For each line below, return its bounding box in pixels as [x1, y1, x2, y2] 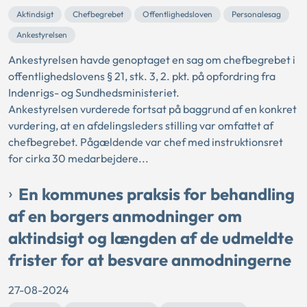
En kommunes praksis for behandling [19, 184, 295, 205]
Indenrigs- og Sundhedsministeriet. [8, 86, 182, 100]
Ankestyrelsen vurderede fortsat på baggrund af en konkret [8, 102, 297, 116]
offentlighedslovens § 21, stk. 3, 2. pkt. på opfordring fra [8, 69, 275, 84]
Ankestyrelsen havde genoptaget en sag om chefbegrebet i [8, 53, 295, 67]
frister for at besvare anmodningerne [8, 249, 291, 271]
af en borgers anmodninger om [8, 206, 242, 227]
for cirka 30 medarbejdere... [8, 151, 149, 166]
